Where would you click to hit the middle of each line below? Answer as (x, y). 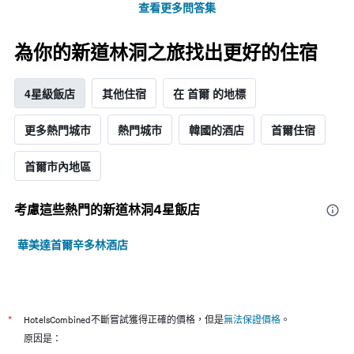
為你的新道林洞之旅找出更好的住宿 (166, 53)
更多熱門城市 (58, 130)
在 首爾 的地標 (209, 94)
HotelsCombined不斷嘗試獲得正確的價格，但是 (124, 320)
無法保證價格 (252, 320)
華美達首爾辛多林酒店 (73, 245)
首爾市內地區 (58, 166)
